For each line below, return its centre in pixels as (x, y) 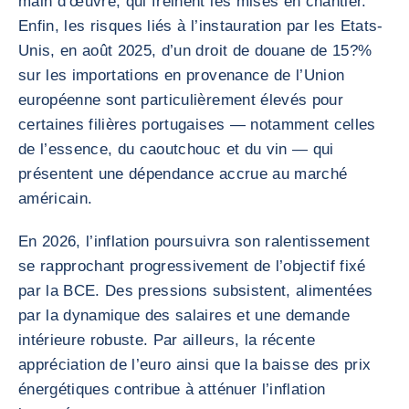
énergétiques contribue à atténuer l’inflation (172, 389)
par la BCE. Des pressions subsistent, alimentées (196, 291)
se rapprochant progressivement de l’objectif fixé (192, 266)
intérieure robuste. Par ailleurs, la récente (167, 340)
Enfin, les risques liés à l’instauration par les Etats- (201, 26)
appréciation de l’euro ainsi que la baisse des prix (195, 365)
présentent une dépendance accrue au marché (183, 174)
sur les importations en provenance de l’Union (182, 75)
